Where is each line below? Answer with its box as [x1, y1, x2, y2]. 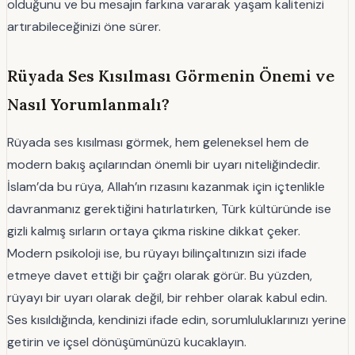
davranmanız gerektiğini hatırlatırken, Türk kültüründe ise [7, 200, 331, 218]
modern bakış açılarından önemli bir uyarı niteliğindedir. [7, 156, 320, 174]
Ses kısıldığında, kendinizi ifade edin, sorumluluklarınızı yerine [7, 311, 346, 329]
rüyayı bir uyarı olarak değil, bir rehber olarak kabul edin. [7, 289, 327, 307]
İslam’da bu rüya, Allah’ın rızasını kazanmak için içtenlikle [7, 178, 325, 196]
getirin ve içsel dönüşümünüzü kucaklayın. [7, 334, 246, 351]
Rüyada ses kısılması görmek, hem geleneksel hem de [7, 134, 309, 151]
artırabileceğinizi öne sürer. [7, 18, 161, 36]
